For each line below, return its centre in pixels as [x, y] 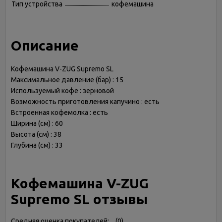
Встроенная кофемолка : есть [59, 112]
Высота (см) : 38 [36, 134]
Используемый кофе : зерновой [62, 91]
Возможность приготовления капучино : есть [85, 102]
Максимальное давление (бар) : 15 [67, 80]
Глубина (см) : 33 [37, 145]
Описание [45, 45]
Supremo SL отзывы [79, 199]
